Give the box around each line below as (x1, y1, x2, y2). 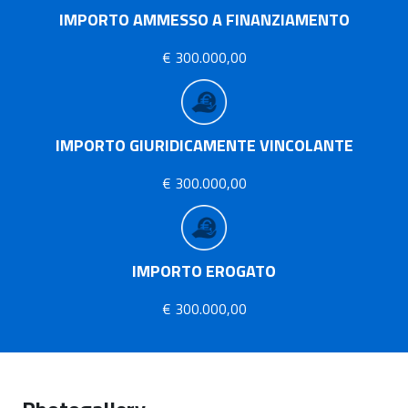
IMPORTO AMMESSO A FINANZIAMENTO (58, 7, 350, 32)
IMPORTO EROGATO (132, 259, 276, 283)
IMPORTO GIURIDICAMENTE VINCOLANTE (55, 133, 353, 158)
